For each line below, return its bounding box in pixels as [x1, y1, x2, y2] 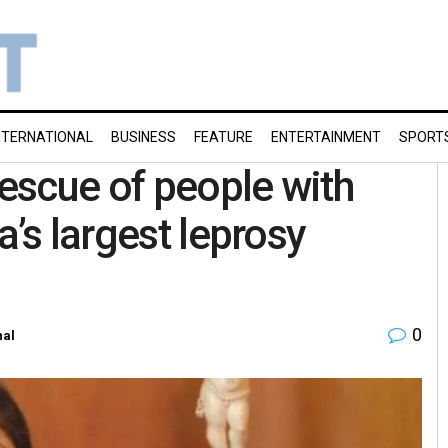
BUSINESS [111, 129, 176, 145]
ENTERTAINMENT [271, 129, 381, 145]
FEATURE [194, 129, 253, 145]
